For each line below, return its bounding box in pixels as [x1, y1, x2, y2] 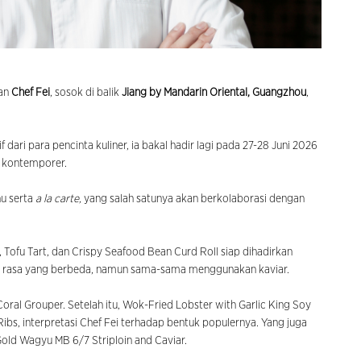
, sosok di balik [50, 87, 122, 99]
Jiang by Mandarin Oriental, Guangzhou [122, 87, 306, 99]
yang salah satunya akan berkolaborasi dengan [84, 193, 305, 205]
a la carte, [33, 193, 84, 205]
